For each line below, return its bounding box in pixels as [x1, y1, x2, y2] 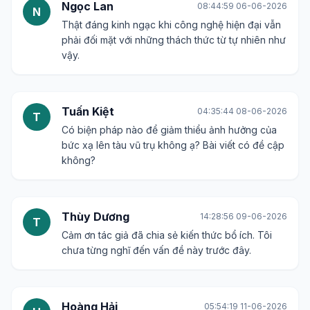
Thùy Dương [62, 210, 129, 224]
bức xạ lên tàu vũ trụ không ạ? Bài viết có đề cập [62, 139, 284, 151]
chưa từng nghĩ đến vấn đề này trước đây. [62, 244, 251, 256]
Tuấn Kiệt [62, 104, 114, 118]
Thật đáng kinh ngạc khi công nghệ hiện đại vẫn [62, 19, 281, 30]
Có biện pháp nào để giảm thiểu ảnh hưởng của [62, 124, 277, 136]
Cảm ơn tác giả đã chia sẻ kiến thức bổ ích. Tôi [62, 229, 272, 241]
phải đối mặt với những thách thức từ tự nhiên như [62, 34, 286, 46]
